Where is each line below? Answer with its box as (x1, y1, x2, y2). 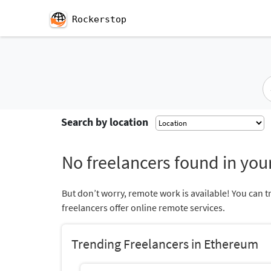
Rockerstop (72, 14, 126, 25)
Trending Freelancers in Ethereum (71, 235, 258, 252)
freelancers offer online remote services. (62, 201, 225, 214)
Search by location (61, 115, 148, 129)
